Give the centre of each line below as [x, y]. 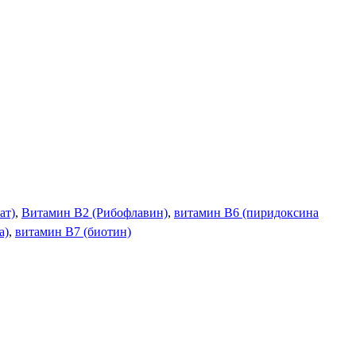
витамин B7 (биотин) [73, 231]
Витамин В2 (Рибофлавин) [95, 212]
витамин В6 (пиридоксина [246, 212]
